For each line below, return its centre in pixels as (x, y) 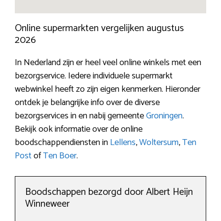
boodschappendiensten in (62, 142)
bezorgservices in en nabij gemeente (80, 116)
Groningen (164, 116)
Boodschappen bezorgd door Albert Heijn (109, 192)
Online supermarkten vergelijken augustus (99, 28)
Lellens (123, 142)
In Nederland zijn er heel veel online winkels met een (108, 62)
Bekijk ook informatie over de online (79, 129)
